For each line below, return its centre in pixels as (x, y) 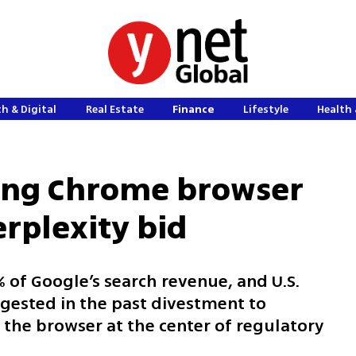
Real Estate (114, 109)
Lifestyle (265, 109)
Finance (193, 109)
